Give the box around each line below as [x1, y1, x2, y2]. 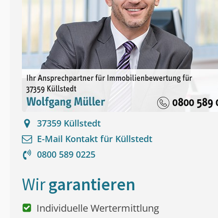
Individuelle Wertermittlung [36, 201, 159, 215]
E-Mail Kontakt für [37, 133, 115, 145]
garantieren [49, 174, 135, 196]
